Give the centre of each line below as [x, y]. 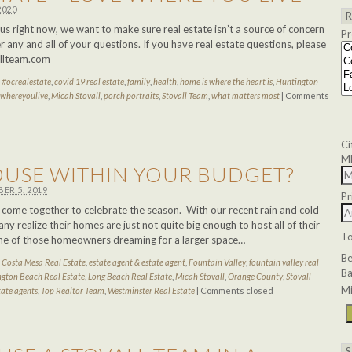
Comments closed [237, 290]
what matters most [246, 95]
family [139, 81]
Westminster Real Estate [151, 290]
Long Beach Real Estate [130, 276]
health [165, 81]
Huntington [297, 81]
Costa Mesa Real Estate [44, 262]
